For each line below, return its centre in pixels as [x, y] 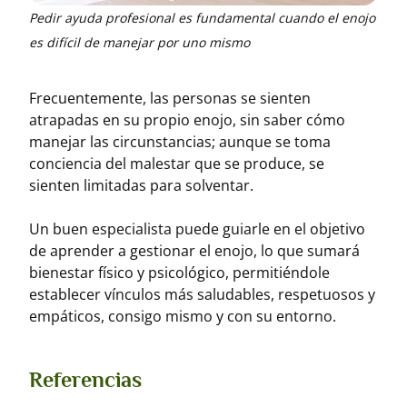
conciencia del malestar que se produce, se [177, 164]
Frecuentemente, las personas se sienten [170, 98]
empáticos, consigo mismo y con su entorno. [183, 316]
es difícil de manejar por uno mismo [139, 42]
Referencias [85, 379]
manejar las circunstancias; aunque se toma [180, 142]
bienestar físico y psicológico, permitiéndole [179, 273]
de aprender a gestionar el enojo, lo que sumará [194, 251]
